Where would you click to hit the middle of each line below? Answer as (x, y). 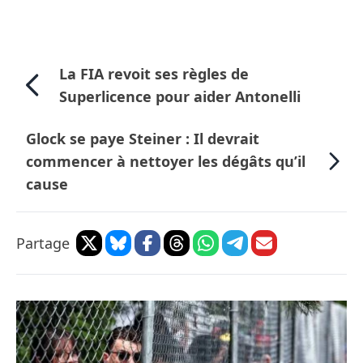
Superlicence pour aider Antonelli (179, 97)
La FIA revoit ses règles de (154, 74)
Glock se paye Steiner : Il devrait (143, 139)
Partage (43, 243)
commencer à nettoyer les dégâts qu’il (166, 162)
